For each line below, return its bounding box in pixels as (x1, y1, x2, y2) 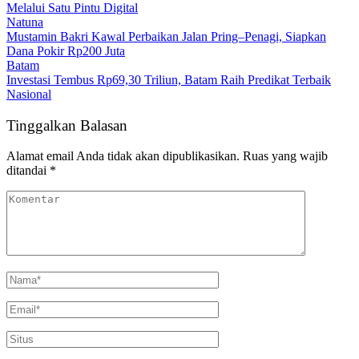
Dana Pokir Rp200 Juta (6, 43, 125, 58)
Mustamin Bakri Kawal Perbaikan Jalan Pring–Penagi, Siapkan (6, 29, 326, 43)
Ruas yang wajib (243, 149, 328, 163)
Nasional (6, 87, 51, 101)
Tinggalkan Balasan (6, 116, 127, 134)
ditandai (6, 163, 50, 178)
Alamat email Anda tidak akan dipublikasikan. (6, 149, 240, 163)
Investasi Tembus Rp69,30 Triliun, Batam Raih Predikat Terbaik (6, 72, 331, 87)
